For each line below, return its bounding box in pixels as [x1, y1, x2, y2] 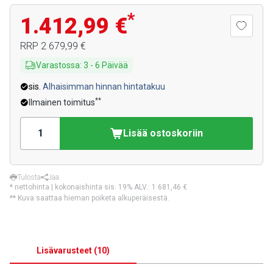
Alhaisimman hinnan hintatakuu [43, 82, 165, 91]
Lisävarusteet [37, 246, 92, 255]
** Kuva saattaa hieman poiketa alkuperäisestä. [10, 194, 169, 202]
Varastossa [36, 60, 80, 70]
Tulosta [17, 173, 41, 182]
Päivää [102, 60, 128, 70]
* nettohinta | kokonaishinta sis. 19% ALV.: [10, 183, 152, 191]
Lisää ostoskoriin [123, 127, 203, 139]
